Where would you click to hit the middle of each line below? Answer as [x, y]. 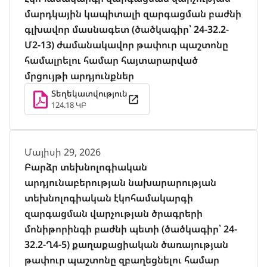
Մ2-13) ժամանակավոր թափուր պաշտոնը [126, 45]
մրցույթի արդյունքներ [79, 76]
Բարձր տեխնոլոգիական [86, 167]
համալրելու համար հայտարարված [111, 60]
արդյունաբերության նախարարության [120, 182]
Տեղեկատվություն [89, 93]
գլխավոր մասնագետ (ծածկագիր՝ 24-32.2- [127, 29]
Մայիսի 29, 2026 [63, 152]
